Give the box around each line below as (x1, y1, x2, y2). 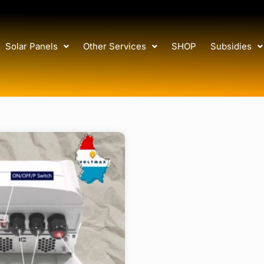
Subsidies (210, 41, 252, 52)
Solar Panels (5, 41, 58, 52)
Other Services (82, 41, 146, 52)
